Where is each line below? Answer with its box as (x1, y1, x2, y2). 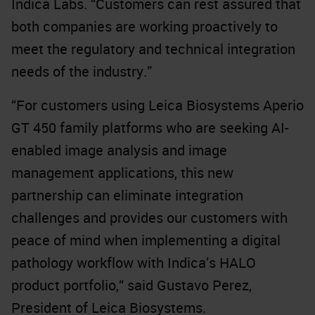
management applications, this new (11, 163, 233, 182)
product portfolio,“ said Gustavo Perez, (11, 276, 252, 295)
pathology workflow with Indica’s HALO (11, 253, 256, 272)
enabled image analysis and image (11, 141, 227, 160)
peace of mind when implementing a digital (11, 231, 281, 250)
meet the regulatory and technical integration (11, 39, 295, 58)
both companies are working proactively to (11, 17, 278, 36)
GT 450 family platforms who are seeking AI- (11, 118, 288, 137)
